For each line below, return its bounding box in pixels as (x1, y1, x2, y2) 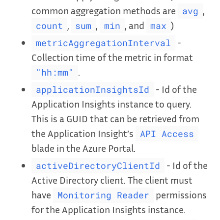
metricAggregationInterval (35, 37, 171, 49)
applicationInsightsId (35, 84, 149, 96)
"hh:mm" (35, 67, 74, 79)
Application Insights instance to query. (31, 98, 192, 110)
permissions (153, 189, 207, 201)
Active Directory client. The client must (31, 174, 192, 186)
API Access (139, 128, 194, 140)
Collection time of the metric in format (31, 51, 193, 63)
